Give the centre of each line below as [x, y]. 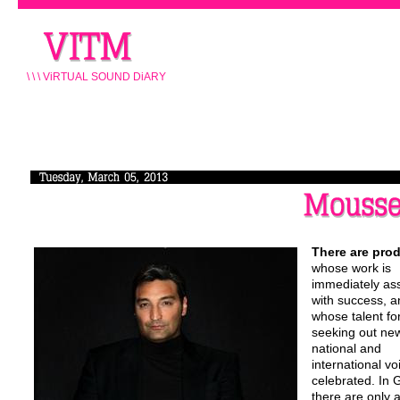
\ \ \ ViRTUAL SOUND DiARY [96, 76]
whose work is [351, 267]
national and [346, 348]
